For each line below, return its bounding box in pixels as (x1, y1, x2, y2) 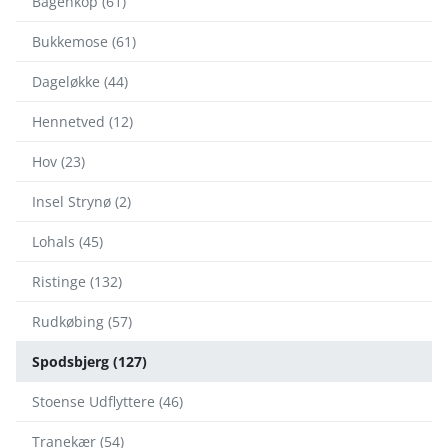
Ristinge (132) (32, 272, 122, 291)
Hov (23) (32, 152, 85, 171)
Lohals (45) (32, 232, 103, 251)
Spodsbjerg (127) (32, 352, 147, 371)
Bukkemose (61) (32, 32, 136, 51)
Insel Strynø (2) (32, 192, 131, 211)
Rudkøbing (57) (32, 312, 132, 331)
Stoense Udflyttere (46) (32, 392, 183, 411)
